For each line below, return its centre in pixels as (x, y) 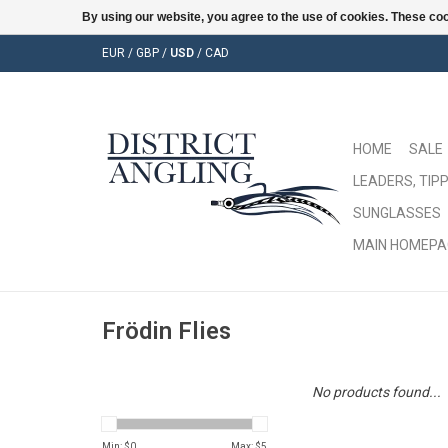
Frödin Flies (166, 331)
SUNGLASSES (397, 213)
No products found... (376, 392)
